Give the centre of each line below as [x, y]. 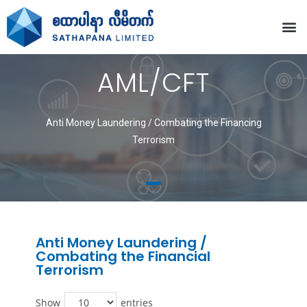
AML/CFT [153, 83]
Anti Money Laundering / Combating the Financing [153, 123]
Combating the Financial [123, 256]
